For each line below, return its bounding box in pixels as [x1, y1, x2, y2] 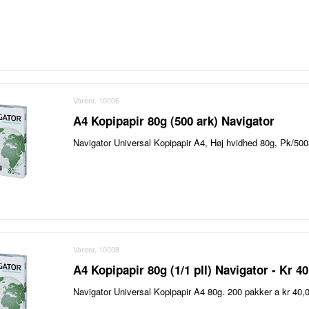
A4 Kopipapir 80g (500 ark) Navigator [73, 112, 275, 130]
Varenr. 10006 [73, 94, 120, 106]
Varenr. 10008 [73, 243, 120, 255]
